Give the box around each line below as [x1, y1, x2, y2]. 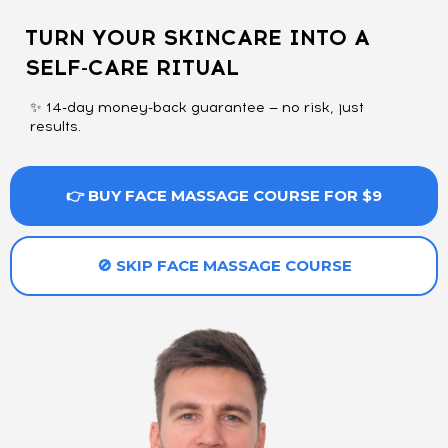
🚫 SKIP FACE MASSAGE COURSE [96, 256, 352, 276]
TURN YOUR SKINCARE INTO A [25, 24, 370, 52]
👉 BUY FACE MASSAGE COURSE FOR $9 [66, 186, 382, 206]
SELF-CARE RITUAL [25, 54, 239, 82]
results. [30, 118, 81, 136]
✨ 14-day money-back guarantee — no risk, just [30, 99, 364, 117]
